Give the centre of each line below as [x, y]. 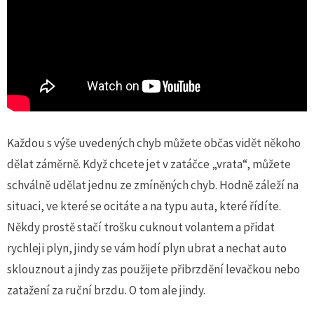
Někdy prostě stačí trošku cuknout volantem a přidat [141, 227]
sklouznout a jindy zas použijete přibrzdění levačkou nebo [153, 269]
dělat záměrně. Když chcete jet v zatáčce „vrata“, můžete [149, 164]
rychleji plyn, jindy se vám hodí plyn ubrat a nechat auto [147, 248]
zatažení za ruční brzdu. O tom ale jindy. [106, 290]
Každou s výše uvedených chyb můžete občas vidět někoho [154, 143]
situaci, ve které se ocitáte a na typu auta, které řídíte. [144, 206]
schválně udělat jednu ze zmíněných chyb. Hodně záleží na [153, 185]
